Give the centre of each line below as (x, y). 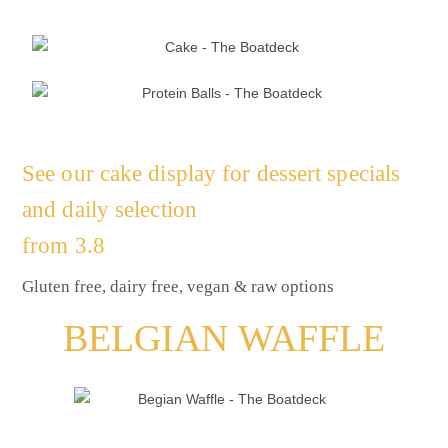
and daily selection (109, 209)
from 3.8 (63, 245)
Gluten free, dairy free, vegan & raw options (178, 286)
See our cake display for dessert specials (211, 173)
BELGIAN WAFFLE (224, 337)
